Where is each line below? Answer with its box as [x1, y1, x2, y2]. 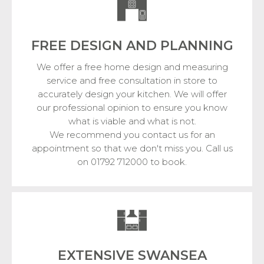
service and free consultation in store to [47, 74, 217, 86]
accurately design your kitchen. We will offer [37, 88, 227, 100]
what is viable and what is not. [68, 115, 196, 127]
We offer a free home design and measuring [36, 61, 228, 72]
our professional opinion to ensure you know [37, 101, 227, 113]
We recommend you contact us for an [49, 128, 215, 140]
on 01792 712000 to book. [77, 156, 187, 167]
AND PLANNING [126, 37, 233, 54]
